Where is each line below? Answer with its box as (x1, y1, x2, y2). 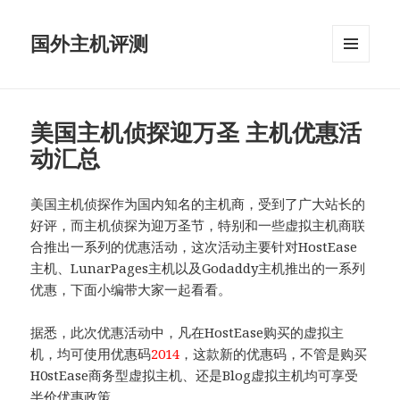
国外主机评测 (30, 29, 149, 57)
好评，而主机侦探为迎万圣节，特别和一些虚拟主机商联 (30, 216, 366, 235)
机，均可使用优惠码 (30, 345, 152, 363)
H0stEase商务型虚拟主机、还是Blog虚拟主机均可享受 (30, 366, 359, 385)
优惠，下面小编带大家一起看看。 (30, 280, 232, 299)
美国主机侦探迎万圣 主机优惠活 (30, 116, 362, 149)
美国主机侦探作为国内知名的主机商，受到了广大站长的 (30, 195, 366, 213)
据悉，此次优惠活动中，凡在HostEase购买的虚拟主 (30, 323, 345, 342)
